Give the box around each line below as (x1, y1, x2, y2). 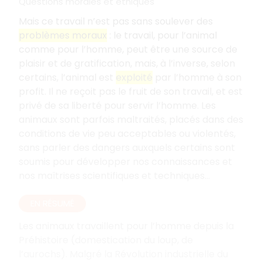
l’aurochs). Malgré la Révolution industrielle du (19, 247, 228, 261)
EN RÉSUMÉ (30, 196, 74, 209)
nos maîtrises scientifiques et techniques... (19, 168, 210, 182)
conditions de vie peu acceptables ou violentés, (19, 126, 236, 140)
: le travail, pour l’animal (107, 28, 217, 42)
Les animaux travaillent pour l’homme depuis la (19, 219, 234, 233)
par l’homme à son (153, 70, 242, 84)
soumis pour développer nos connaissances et (19, 154, 232, 168)
